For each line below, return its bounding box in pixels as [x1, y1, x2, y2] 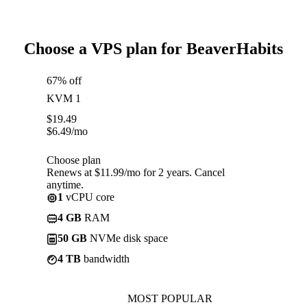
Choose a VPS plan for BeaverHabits [24, 39, 283, 58]
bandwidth [81, 252, 130, 265]
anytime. [47, 178, 84, 191]
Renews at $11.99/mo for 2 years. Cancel [47, 166, 225, 178]
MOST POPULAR [127, 292, 212, 304]
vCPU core [63, 191, 114, 203]
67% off [47, 74, 82, 86]
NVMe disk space [87, 232, 168, 244]
